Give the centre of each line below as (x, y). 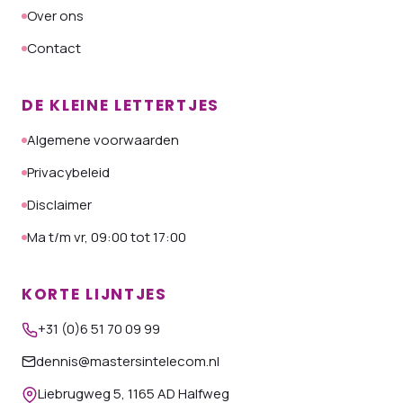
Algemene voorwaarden (103, 140)
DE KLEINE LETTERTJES (121, 105)
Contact (54, 48)
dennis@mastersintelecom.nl (128, 361)
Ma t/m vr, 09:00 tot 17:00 (107, 237)
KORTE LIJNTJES (94, 294)
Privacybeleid (68, 172)
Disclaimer (59, 205)
